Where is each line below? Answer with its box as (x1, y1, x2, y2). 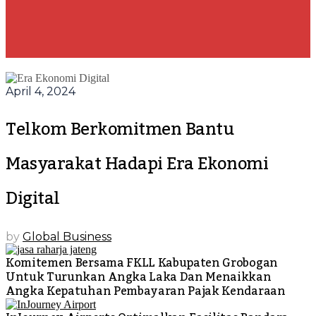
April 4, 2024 (6, 85, 75, 98)
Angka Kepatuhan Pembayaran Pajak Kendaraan (6, 279, 286, 303)
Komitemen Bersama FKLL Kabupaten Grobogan (6, 251, 278, 274)
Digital (6, 181, 60, 216)
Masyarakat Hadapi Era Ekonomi (6, 146, 269, 181)
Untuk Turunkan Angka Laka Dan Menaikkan (6, 265, 272, 288)
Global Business (23, 229, 111, 243)
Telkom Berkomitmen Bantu (6, 111, 234, 147)
